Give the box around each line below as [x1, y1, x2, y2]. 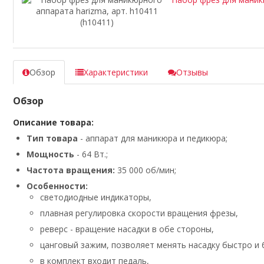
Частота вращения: [27, 164, 115, 176]
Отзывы [176, 67, 208, 78]
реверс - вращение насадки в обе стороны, [40, 223, 214, 235]
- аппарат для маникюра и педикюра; [78, 133, 227, 144]
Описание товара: [13, 117, 94, 128]
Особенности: [27, 180, 88, 192]
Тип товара [27, 133, 78, 144]
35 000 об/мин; [115, 164, 176, 176]
